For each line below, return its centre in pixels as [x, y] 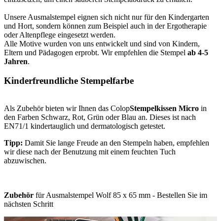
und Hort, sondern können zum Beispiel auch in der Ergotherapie [105, 26]
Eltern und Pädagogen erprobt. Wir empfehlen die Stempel [95, 52]
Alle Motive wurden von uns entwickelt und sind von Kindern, [102, 43]
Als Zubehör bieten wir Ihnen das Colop [67, 109]
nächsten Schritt [29, 204]
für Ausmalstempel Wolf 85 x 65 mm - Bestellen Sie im [120, 195]
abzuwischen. [25, 161]
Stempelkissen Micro [164, 109]
